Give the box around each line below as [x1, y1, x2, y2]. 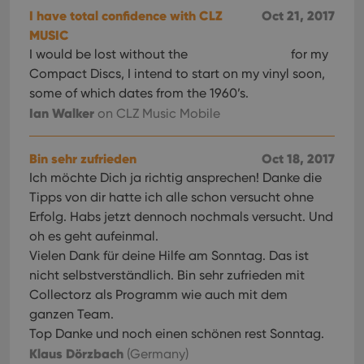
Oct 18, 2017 [262, 150, 335, 167]
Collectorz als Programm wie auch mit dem [29, 287, 288, 302]
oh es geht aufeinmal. [29, 228, 158, 244]
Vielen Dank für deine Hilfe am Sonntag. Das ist [29, 248, 309, 263]
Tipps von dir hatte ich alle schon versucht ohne [29, 189, 314, 205]
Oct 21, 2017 [262, 7, 335, 24]
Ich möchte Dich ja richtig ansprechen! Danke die [29, 170, 322, 185]
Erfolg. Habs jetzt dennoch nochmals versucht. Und [29, 209, 333, 224]
